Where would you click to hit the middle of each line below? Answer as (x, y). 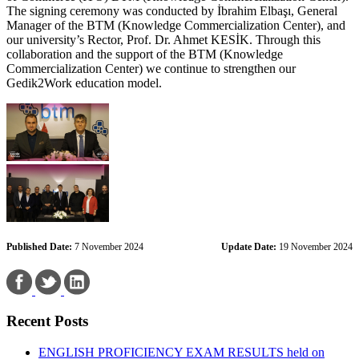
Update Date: (249, 246)
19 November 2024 (315, 246)
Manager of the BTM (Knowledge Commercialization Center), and (176, 25)
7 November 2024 (108, 246)
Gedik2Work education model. (84, 83)
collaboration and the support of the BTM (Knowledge (145, 54)
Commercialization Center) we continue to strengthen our (151, 68)
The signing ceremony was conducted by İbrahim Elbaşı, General (172, 10)
